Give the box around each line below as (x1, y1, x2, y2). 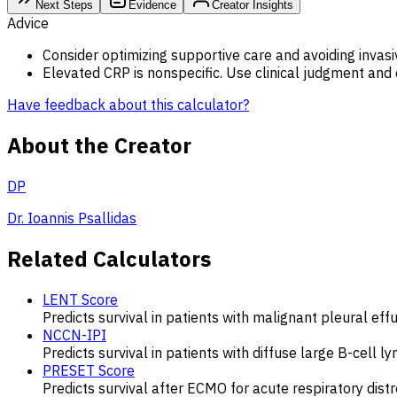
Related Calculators (7, 244, 211, 273)
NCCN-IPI (43, 325, 106, 344)
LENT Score (43, 290, 118, 308)
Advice (7, 13, 49, 32)
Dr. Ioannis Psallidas (7, 208, 136, 227)
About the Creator (7, 130, 191, 160)
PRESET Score (43, 361, 135, 379)
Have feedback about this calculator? (7, 95, 249, 113)
